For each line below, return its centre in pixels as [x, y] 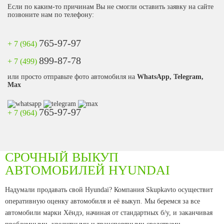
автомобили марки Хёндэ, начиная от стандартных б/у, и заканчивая [109, 213]
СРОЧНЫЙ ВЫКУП [62, 157]
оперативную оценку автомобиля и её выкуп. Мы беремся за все [102, 201]
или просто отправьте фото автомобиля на [72, 77]
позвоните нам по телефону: [51, 15]
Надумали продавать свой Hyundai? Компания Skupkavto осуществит [109, 190]
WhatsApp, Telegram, [170, 77]
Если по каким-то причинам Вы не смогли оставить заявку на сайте [110, 7]
